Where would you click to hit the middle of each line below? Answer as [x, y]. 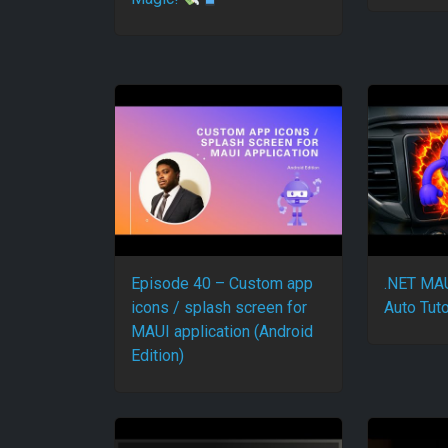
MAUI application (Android [222, 331]
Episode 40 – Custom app [222, 283]
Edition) [157, 355]
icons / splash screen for [219, 307]
